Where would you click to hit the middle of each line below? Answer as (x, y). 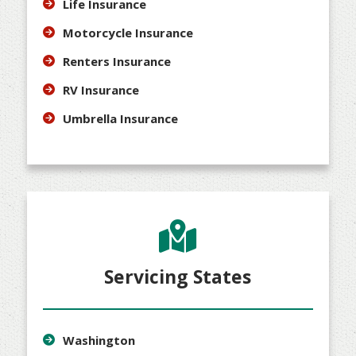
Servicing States (178, 276)
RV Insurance (101, 89)
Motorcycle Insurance (128, 32)
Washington (99, 340)
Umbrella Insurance (120, 118)
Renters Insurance (116, 61)
